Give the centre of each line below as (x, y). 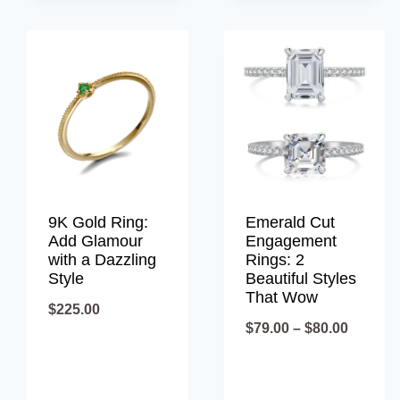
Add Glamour (96, 241)
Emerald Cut (290, 222)
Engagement (291, 241)
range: (369, 355)
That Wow (281, 297)
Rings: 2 (275, 259)
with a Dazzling (102, 259)
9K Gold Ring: (98, 222)
